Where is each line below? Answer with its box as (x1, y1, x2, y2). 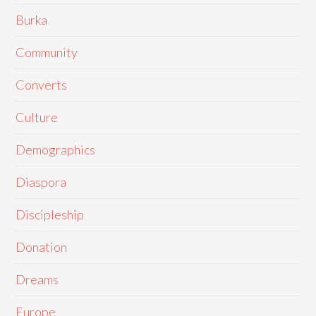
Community (16, 44, 78, 60)
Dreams (16, 272, 59, 287)
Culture (16, 109, 59, 125)
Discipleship (16, 207, 85, 222)
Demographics (16, 142, 96, 157)
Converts (16, 77, 68, 92)
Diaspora (16, 174, 67, 190)
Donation (16, 239, 68, 255)
